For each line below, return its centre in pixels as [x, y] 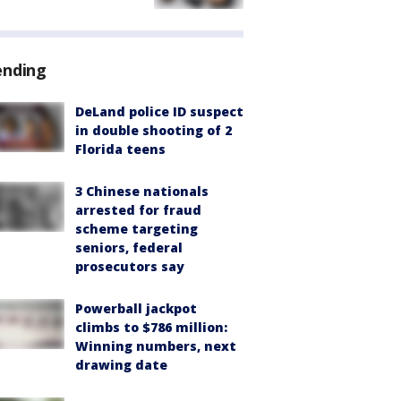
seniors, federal [129, 248]
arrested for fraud [138, 210]
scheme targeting [137, 229]
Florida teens [120, 149]
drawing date [121, 365]
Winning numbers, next [156, 346]
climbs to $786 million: [151, 328]
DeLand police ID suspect [159, 112]
